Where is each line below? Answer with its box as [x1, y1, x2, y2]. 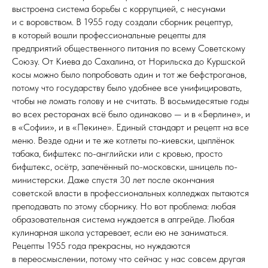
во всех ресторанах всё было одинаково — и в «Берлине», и [12, 108, 250, 120]
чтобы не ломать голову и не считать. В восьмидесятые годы [12, 95, 249, 106]
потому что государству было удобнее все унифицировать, [12, 81, 242, 93]
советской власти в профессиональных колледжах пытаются [12, 187, 249, 199]
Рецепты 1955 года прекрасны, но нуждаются [12, 239, 190, 251]
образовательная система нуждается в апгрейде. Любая [12, 213, 234, 225]
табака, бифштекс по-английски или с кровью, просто [12, 147, 223, 159]
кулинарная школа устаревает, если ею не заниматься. [12, 226, 228, 238]
